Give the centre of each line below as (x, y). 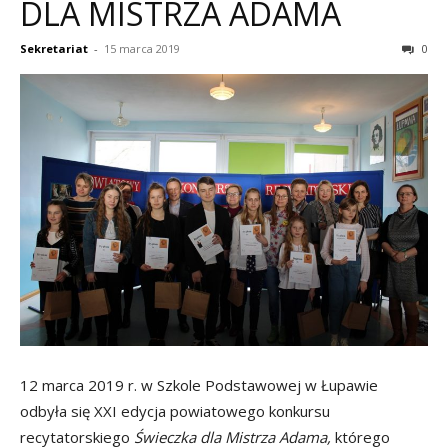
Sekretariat (54, 49)
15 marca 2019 (142, 49)
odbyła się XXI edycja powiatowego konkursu (175, 411)
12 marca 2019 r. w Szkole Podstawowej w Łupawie (199, 385)
